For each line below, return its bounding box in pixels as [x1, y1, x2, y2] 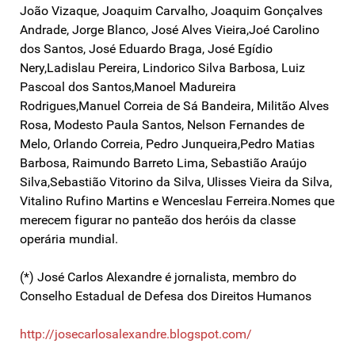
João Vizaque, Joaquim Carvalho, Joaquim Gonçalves [20, 2, 323, 18]
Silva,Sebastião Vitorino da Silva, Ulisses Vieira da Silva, [20, 174, 332, 189]
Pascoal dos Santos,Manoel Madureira [20, 78, 236, 94]
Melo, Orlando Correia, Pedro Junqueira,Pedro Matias [20, 136, 315, 151]
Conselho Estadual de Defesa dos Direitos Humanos [20, 288, 311, 303]
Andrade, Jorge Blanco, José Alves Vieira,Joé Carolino [20, 21, 319, 37]
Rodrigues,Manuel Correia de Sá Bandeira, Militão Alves [20, 97, 329, 113]
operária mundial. [20, 231, 118, 246]
